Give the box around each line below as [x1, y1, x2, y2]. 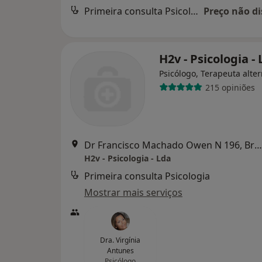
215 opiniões [205, 81, 255, 93]
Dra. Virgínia [100, 235, 140, 245]
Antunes [106, 246, 134, 256]
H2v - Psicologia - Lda [84, 153, 171, 164]
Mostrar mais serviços [84, 186, 182, 199]
